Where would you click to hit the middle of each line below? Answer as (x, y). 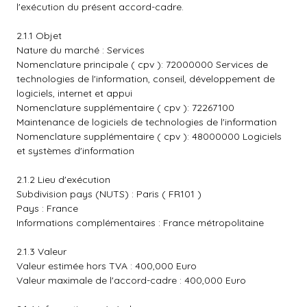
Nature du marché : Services (81, 50)
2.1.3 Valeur (41, 251)
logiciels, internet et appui (74, 93)
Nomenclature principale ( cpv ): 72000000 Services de (142, 64)
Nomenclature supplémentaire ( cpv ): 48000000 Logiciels (149, 136)
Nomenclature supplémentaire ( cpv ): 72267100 (125, 108)
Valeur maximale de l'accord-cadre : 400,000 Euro (131, 280)
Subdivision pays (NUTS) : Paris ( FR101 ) (109, 194)
